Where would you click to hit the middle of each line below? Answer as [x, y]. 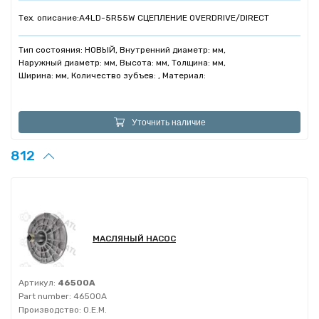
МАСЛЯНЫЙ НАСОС [134, 239]
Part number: [45, 297]
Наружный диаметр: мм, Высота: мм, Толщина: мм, [122, 63]
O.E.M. [94, 310]
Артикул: [37, 283]
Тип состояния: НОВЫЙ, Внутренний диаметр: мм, [122, 50]
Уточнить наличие [168, 122]
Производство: [50, 310]
